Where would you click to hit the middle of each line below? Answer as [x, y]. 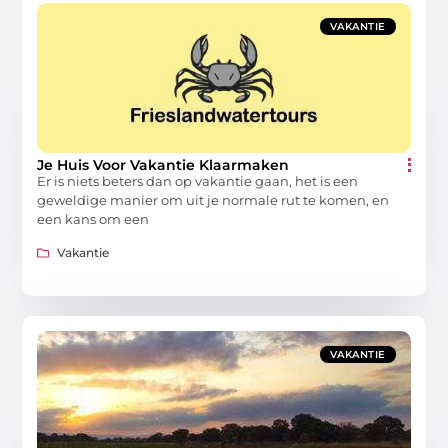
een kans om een [93, 219]
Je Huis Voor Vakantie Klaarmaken [163, 165]
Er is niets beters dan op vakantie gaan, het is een [198, 181]
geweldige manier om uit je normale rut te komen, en [213, 200]
